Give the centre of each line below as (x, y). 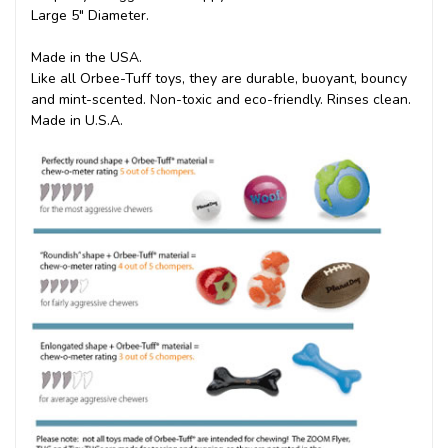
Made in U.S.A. (77, 120)
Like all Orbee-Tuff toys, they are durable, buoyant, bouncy (219, 78)
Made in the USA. (86, 57)
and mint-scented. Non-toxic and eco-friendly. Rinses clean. (221, 99)
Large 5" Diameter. (90, 15)
